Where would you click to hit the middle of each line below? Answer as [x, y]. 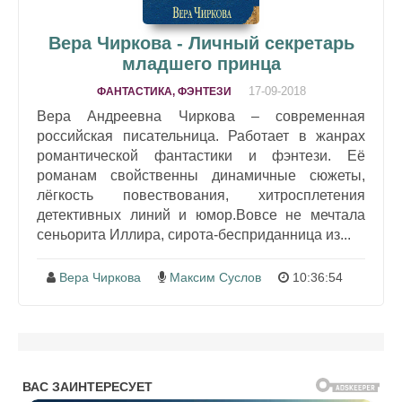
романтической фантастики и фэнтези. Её [201, 156]
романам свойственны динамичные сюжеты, [201, 176]
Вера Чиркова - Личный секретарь [201, 44]
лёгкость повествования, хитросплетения [201, 196]
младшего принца [201, 64]
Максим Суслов [215, 278]
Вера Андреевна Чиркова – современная [201, 117]
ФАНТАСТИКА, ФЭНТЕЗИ [164, 92]
